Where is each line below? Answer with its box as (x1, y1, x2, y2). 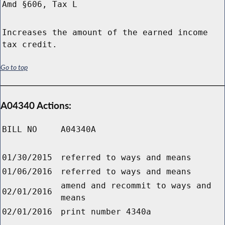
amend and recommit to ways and (61, 181, 211, 191)
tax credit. (2, 40, 57, 50)
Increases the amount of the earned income (2, 28, 208, 38)
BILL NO (2, 125, 37, 135)
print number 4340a (61, 207, 151, 217)
